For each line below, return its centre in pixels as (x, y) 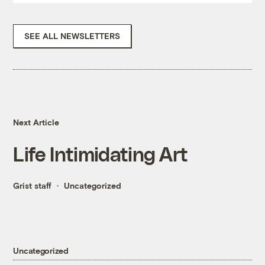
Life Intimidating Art (101, 154)
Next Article (36, 122)
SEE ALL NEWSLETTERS (72, 36)
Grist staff (33, 186)
